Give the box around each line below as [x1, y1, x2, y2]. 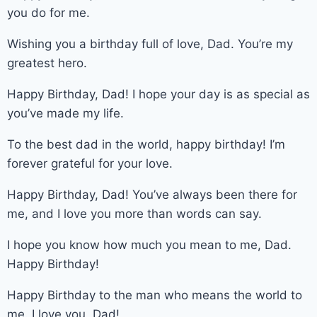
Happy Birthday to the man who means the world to [7, 287, 302, 302]
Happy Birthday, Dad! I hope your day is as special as [7, 86, 310, 101]
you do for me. [7, 5, 90, 20]
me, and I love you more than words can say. [7, 206, 262, 221]
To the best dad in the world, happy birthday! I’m [7, 137, 285, 151]
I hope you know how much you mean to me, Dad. [7, 237, 292, 252]
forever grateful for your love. [7, 156, 173, 171]
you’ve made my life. [7, 105, 124, 120]
